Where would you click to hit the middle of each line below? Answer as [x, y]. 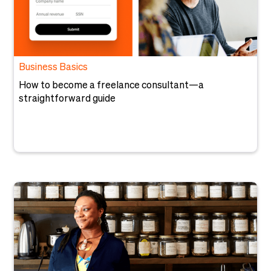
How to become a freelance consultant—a [112, 86]
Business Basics [54, 68]
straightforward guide [67, 99]
